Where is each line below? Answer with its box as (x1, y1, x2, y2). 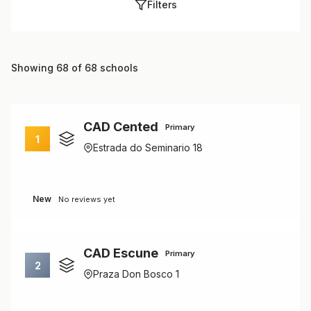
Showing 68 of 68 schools (11, 62, 138, 74)
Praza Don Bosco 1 (93, 268, 179, 280)
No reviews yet (58, 194, 115, 204)
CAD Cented (83, 119, 158, 134)
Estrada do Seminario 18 (93, 142, 203, 153)
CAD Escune (83, 246, 158, 260)
